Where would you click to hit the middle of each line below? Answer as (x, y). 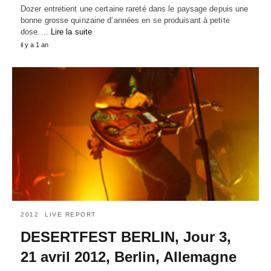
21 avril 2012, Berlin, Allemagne (129, 257)
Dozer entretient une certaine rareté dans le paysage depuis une (135, 8)
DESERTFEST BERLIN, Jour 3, (126, 237)
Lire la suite (71, 31)
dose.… (36, 31)
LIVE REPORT (70, 215)
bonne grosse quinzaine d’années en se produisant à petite (125, 20)
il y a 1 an (34, 44)
